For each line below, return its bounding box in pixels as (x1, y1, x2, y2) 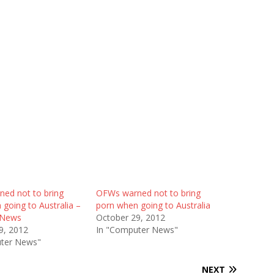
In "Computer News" (95, 224, 178, 235)
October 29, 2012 (95, 212, 165, 223)
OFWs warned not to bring (95, 187, 201, 199)
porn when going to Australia (95, 199, 210, 211)
